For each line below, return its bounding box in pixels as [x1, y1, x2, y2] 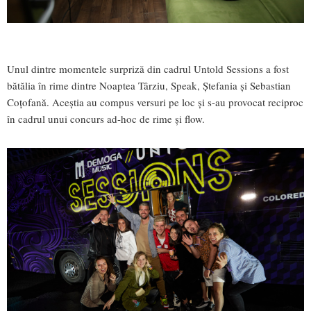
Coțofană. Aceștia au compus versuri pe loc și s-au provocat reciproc [7, 94, 303, 109]
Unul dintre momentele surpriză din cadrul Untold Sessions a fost [7, 61, 289, 76]
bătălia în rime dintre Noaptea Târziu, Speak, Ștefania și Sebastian [7, 78, 291, 92]
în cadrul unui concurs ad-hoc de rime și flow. [7, 111, 205, 126]
